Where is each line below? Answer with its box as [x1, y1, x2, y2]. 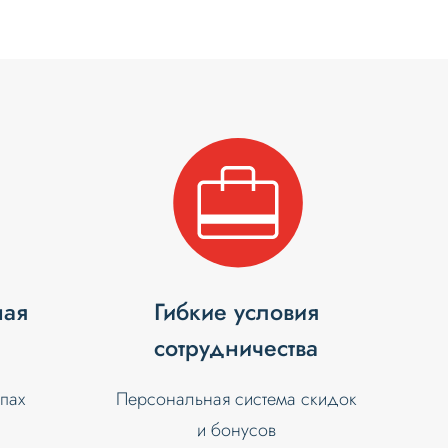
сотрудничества [154, 331, 319, 366]
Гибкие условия [153, 295, 319, 330]
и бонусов [196, 417, 276, 444]
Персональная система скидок [115, 386, 357, 413]
